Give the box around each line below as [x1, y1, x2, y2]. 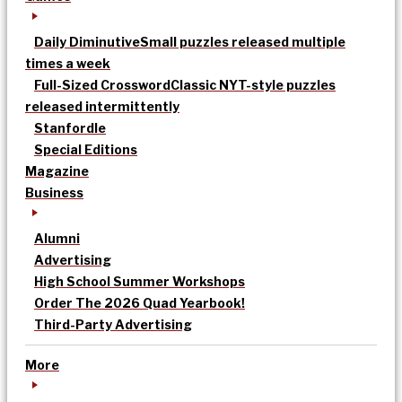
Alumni [34, 231, 80, 247]
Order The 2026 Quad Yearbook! [34, 295, 245, 311]
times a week [25, 56, 110, 72]
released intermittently [25, 99, 179, 115]
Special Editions [34, 142, 137, 158]
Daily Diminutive [34, 34, 140, 50]
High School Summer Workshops [34, 274, 245, 290]
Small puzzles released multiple [140, 34, 345, 50]
